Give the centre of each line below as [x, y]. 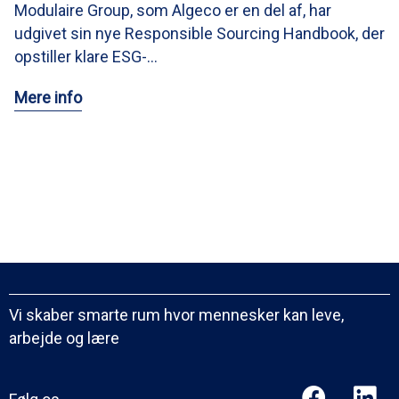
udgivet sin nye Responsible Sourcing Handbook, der [199, 33]
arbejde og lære [64, 338]
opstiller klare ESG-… [86, 56]
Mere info [48, 97]
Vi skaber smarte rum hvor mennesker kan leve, [176, 314]
